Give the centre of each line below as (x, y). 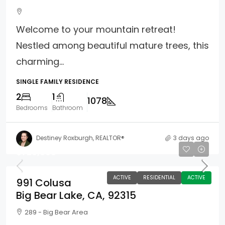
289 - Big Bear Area (56, 212)
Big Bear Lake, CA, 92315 (76, 195)
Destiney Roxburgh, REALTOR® (80, 138)
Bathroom (68, 108)
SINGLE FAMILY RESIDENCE (58, 82)
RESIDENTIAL (159, 177)
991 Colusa (44, 183)
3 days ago (191, 138)
